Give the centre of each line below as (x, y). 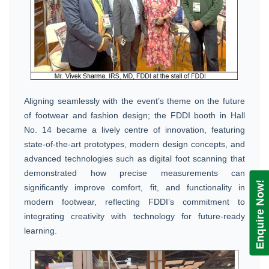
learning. (41, 230)
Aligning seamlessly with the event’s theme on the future (134, 101)
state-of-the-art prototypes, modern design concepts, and (134, 144)
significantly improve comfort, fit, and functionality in (134, 187)
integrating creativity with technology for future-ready (134, 216)
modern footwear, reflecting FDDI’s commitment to (134, 201)
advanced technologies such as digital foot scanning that (134, 158)
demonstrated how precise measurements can (134, 173)
